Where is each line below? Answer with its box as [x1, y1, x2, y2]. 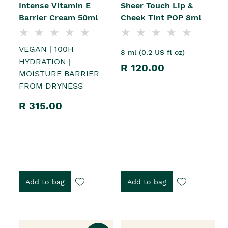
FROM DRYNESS [19, 80, 83, 91]
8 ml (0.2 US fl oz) [121, 48, 185, 56]
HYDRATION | [19, 56, 71, 66]
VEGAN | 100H [19, 44, 74, 54]
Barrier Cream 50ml [19, 12, 98, 22]
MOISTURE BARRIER [19, 68, 99, 78]
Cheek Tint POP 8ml [121, 12, 201, 22]
